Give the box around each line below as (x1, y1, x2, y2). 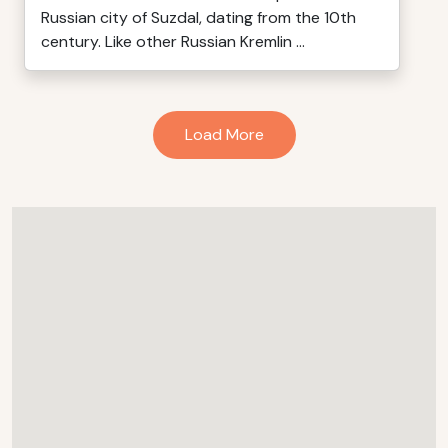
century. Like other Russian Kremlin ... (41, 31, 305, 52)
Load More (184, 124, 264, 145)
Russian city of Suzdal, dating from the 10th (41, 7, 356, 28)
